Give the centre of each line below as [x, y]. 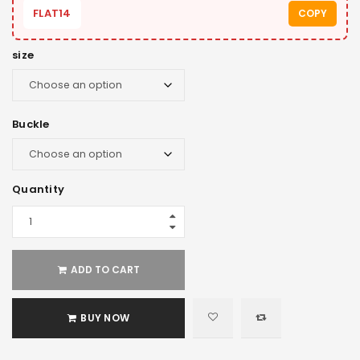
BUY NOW [105, 317]
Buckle [31, 124]
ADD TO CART [105, 269]
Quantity [38, 189]
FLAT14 [52, 13]
